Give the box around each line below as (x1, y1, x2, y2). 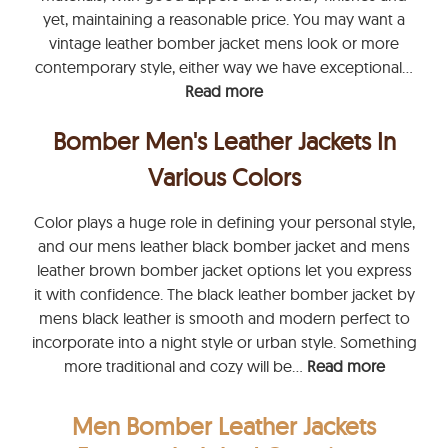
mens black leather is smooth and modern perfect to (38, 308, 410, 328)
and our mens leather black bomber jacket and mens (38, 236, 410, 256)
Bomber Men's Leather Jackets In (52, 126, 396, 156)
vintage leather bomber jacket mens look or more (49, 33, 399, 53)
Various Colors (147, 162, 301, 192)
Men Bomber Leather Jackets (72, 411, 376, 442)
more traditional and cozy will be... (63, 356, 307, 376)
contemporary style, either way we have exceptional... (35, 57, 413, 77)
